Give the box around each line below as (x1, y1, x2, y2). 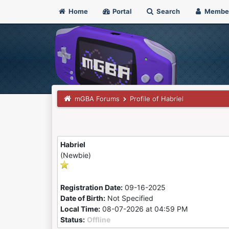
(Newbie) (60, 151, 91, 159)
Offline (86, 215, 110, 224)
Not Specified (105, 194, 155, 202)
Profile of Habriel (129, 95, 184, 103)
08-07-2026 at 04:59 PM (100, 204, 188, 213)
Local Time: (60, 204, 100, 213)
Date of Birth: (60, 194, 105, 202)
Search (154, 7, 180, 15)
